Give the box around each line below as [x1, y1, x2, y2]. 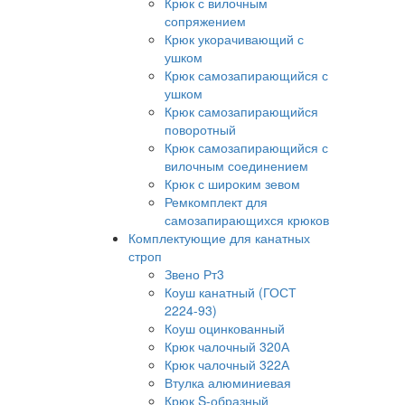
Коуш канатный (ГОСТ [165, 283, 297, 301]
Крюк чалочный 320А [165, 337, 289, 355]
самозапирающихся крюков [165, 211, 329, 229]
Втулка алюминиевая [165, 373, 291, 391]
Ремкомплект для [165, 193, 268, 211]
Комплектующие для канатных [128, 229, 310, 247]
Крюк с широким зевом [165, 174, 300, 193]
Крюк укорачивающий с [165, 30, 304, 48]
